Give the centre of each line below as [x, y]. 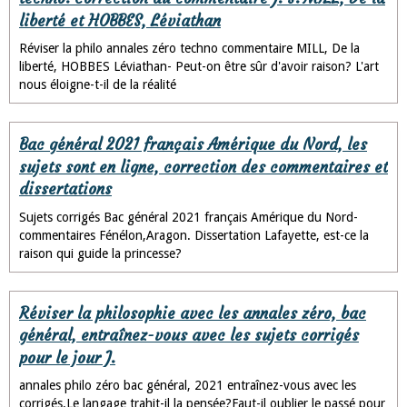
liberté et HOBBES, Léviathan [120, 21]
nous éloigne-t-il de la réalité [98, 85]
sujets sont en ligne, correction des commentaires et [203, 167]
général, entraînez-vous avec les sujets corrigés [189, 335]
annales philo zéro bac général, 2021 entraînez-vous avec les [188, 386]
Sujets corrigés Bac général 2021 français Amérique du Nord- [189, 217]
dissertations [65, 189]
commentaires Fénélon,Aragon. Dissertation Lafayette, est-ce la [194, 235]
